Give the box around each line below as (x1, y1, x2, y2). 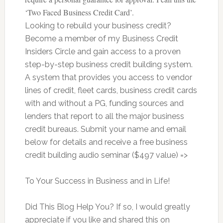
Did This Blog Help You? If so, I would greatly (24, 202, 190, 212)
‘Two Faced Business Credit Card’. (24, 7, 134, 17)
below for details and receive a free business (24, 137, 188, 147)
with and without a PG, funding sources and (24, 99, 184, 108)
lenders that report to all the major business (24, 111, 184, 121)
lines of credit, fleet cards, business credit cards (24, 86, 197, 95)
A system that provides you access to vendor (24, 73, 192, 82)
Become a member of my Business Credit (24, 34, 178, 43)
